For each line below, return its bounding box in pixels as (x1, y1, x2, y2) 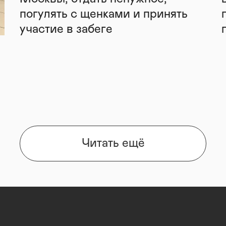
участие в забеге (20, 23, 112, 35)
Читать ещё (81, 137, 145, 149)
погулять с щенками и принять (20, 8, 188, 20)
